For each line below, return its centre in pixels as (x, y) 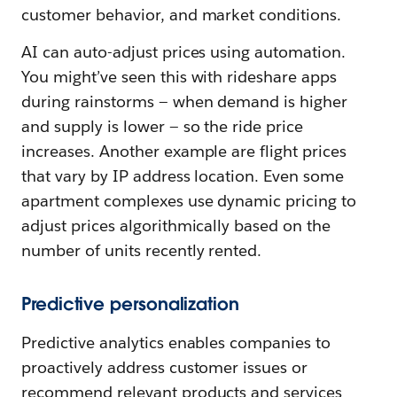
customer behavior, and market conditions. (182, 14)
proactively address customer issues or (165, 367)
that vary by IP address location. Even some (183, 175)
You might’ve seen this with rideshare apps (179, 76)
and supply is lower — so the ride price (163, 126)
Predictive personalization (130, 304)
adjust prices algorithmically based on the (176, 225)
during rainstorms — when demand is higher (185, 101)
